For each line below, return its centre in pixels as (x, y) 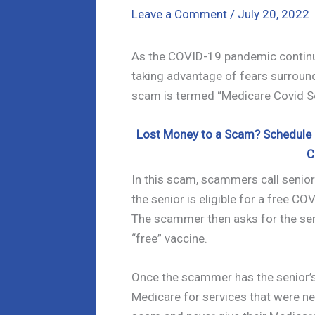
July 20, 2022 (274, 14)
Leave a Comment (179, 14)
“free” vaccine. (169, 239)
